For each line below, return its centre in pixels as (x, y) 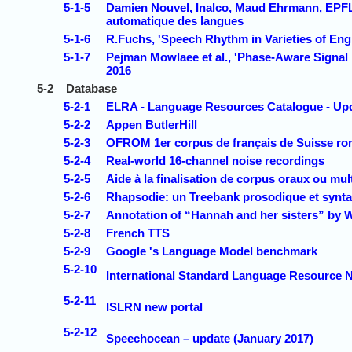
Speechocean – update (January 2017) (210, 338)
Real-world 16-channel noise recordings (215, 160)
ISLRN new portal (154, 306)
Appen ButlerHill (152, 124)
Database (92, 88)
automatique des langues (175, 20)
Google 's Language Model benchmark (212, 251)
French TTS (138, 233)
